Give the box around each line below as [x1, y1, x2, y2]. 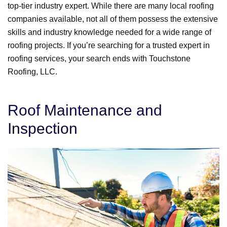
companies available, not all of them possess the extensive [8, 15, 218, 23]
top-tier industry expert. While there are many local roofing [8, 2, 214, 10]
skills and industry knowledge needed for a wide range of [8, 28, 211, 36]
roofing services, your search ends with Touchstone [8, 54, 191, 63]
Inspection [8, 120, 78, 137]
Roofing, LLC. [8, 67, 57, 76]
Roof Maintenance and [8, 102, 162, 119]
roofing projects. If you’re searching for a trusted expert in [8, 41, 210, 50]
